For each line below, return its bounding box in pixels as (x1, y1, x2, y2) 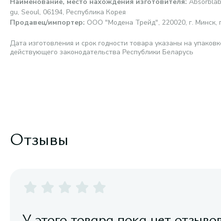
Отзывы (10, 126, 69, 150)
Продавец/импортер (10, 18, 83, 27)
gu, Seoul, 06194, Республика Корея (10, 7, 126, 17)
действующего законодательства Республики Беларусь (10, 47, 193, 57)
